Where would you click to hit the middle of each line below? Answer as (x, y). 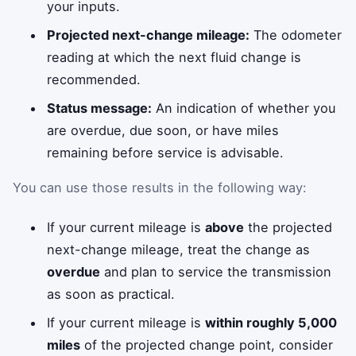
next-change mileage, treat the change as (179, 249)
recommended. (94, 79)
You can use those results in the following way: (160, 188)
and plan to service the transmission (216, 271)
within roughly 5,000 (271, 322)
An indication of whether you (244, 108)
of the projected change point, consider (207, 344)
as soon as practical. (111, 294)
